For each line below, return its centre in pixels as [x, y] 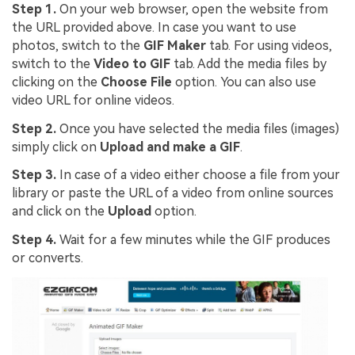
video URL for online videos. [93, 100]
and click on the [60, 212]
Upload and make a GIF [170, 147]
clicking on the [56, 82]
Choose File [136, 82]
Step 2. [36, 128]
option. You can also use [244, 82]
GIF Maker [175, 45]
